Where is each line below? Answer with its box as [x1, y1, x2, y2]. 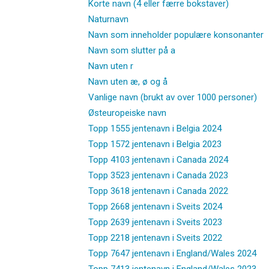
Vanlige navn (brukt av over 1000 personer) [88, 91, 257, 103]
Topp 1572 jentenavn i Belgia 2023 [88, 138, 222, 150]
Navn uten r [88, 60, 133, 71]
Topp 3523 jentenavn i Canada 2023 [88, 169, 228, 181]
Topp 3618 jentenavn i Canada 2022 [88, 185, 228, 196]
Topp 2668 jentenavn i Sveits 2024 [88, 201, 222, 212]
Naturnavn [88, 13, 128, 25]
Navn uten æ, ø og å [88, 76, 168, 87]
